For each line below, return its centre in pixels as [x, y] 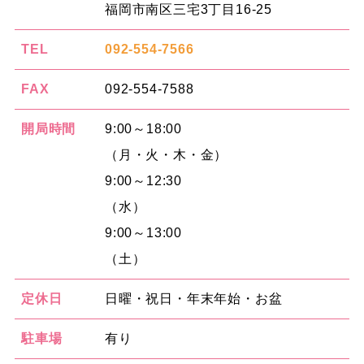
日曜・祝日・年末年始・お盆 [193, 299]
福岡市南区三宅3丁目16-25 [188, 9]
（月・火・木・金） [166, 155]
